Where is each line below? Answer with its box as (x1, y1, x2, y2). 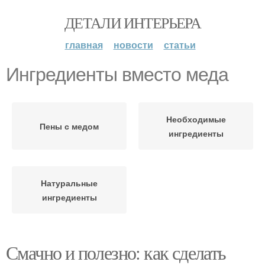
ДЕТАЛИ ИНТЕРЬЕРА (64, 12, 201, 33)
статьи (163, 38, 196, 51)
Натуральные (41, 177, 98, 189)
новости (113, 38, 153, 51)
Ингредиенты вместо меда (6, 64, 228, 85)
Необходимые (166, 113, 226, 125)
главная (64, 38, 103, 51)
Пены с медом (40, 120, 99, 132)
